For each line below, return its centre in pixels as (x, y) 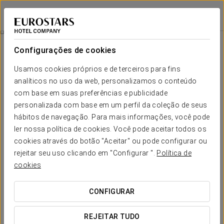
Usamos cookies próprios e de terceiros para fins (97, 69)
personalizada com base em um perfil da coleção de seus (111, 105)
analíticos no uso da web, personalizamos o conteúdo (105, 81)
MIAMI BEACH (23, 20)
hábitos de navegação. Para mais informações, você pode (112, 117)
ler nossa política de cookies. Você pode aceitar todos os (110, 129)
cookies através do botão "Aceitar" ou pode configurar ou (111, 141)
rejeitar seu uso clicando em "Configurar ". (85, 153)
